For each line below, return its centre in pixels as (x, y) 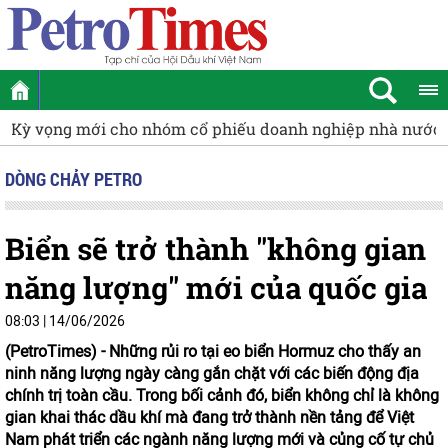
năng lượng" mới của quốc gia (216, 287)
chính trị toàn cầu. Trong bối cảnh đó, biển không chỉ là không (222, 395)
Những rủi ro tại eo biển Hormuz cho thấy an (265, 351)
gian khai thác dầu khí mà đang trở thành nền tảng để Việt (209, 417)
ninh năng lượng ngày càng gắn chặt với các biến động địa (212, 373)
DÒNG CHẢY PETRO (73, 179)
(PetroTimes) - (57, 351)
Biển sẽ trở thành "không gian (215, 248)
